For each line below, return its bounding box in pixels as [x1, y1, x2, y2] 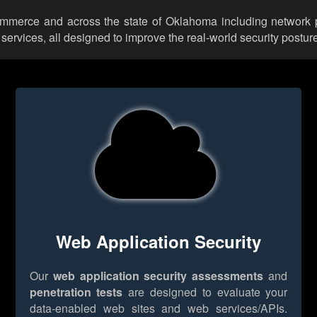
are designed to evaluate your [122, 283, 288, 300]
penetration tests [29, 283, 123, 300]
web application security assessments [52, 267, 264, 284]
